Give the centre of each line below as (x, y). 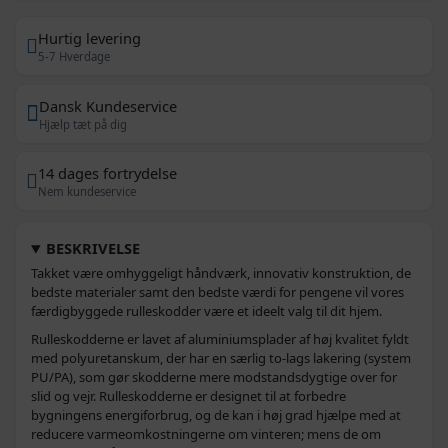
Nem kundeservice (87, 192)
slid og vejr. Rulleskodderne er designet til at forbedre (188, 396)
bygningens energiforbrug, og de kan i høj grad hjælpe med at (216, 415)
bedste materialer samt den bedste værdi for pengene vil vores (217, 292)
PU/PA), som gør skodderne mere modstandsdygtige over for (214, 377)
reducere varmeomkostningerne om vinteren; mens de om (206, 434)
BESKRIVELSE (93, 248)
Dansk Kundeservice (108, 105)
